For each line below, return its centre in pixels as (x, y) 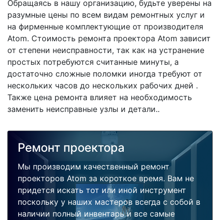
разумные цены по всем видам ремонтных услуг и (106, 15)
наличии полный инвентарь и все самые (96, 214)
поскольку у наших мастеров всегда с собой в (109, 202)
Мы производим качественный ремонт (94, 166)
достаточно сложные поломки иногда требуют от (105, 74)
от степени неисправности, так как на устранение (106, 50)
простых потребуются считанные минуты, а (93, 62)
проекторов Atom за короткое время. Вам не (106, 178)
